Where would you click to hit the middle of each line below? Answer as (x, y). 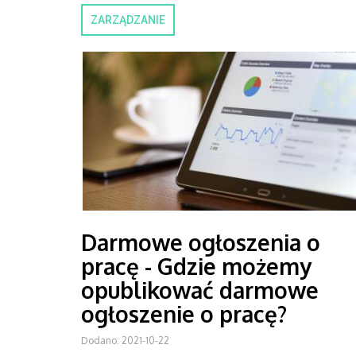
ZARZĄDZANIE (128, 20)
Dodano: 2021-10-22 (125, 341)
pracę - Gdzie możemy (196, 266)
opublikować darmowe (200, 290)
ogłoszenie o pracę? (184, 314)
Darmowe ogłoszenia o (201, 242)
